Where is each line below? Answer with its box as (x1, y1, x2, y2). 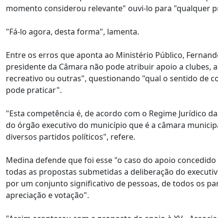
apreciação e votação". (6, 190, 89, 200)
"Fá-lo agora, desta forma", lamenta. (6, 26, 139, 37)
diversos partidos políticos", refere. (6, 131, 135, 142)
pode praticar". (6, 85, 62, 95)
